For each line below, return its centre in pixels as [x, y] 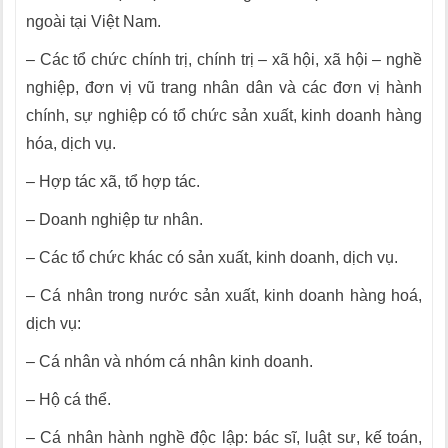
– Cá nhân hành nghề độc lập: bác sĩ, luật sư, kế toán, [224, 437]
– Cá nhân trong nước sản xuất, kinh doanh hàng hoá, [224, 295]
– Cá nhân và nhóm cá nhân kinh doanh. [169, 361]
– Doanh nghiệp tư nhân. [114, 219]
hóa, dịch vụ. [71, 143]
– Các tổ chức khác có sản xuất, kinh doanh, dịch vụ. [212, 257]
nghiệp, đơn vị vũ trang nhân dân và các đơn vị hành [224, 87]
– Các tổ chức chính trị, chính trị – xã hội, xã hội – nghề [224, 59]
